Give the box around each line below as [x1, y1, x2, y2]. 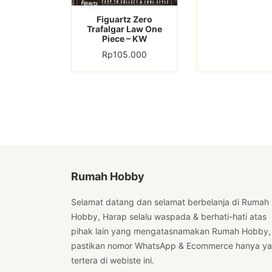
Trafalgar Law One [87, 24, 163, 35]
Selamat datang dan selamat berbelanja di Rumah [71, 197, 269, 208]
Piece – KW [101, 33, 148, 44]
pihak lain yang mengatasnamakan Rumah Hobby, [71, 226, 271, 237]
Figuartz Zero [97, 14, 153, 25]
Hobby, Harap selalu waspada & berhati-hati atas [71, 211, 267, 222]
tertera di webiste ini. [71, 255, 154, 266]
